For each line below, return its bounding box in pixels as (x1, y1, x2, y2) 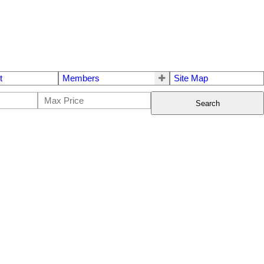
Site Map (174, 74, 209, 84)
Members (62, 74, 100, 84)
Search (195, 98, 220, 108)
